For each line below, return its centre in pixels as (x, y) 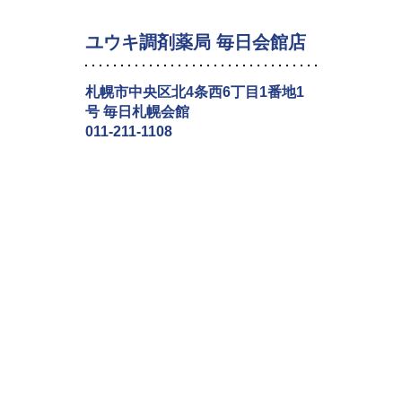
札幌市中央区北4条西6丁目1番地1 (195, 92)
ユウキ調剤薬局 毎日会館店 (196, 42)
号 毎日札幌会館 (137, 111)
